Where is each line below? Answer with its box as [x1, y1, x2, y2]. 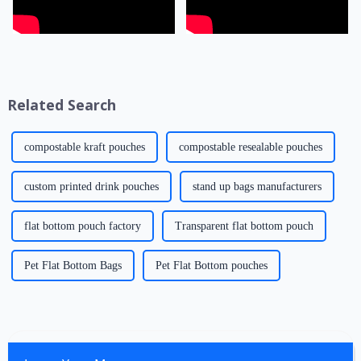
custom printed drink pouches [23, 180, 159, 193]
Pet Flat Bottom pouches [155, 259, 268, 272]
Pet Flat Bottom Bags [23, 259, 122, 272]
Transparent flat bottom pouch [174, 219, 313, 232]
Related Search [6, 94, 116, 114]
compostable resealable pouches [178, 140, 322, 153]
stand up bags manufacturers [192, 180, 322, 193]
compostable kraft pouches [23, 140, 145, 153]
